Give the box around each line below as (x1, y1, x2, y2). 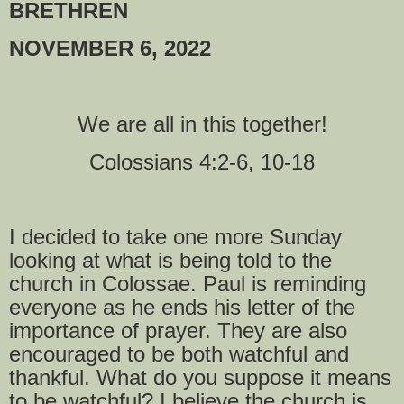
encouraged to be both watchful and (9, 342, 349, 367)
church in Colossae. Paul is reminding (9, 271, 366, 297)
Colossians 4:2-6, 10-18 (89, 149, 315, 174)
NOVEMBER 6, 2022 (9, 36, 211, 61)
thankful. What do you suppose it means (9, 365, 391, 390)
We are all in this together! (77, 111, 327, 136)
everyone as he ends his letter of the (9, 295, 355, 320)
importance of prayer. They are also (9, 318, 347, 344)
